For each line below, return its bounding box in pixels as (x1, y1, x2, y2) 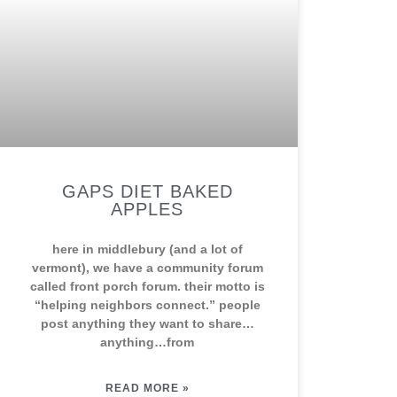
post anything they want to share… (40, 316, 254, 331)
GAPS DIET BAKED (61, 182, 233, 201)
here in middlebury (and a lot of (51, 242, 243, 256)
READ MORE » (105, 382, 190, 394)
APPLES (111, 199, 183, 219)
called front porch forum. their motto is (29, 279, 265, 293)
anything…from (100, 335, 194, 349)
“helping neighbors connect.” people (34, 298, 261, 312)
